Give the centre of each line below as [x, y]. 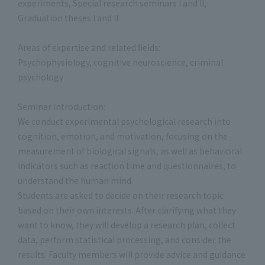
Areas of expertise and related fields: [89, 47]
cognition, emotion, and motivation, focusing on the [123, 136]
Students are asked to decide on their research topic [121, 195]
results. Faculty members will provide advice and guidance [132, 254]
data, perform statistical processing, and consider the [125, 240]
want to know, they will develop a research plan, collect [127, 225]
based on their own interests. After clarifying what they [127, 210]
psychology [41, 77]
